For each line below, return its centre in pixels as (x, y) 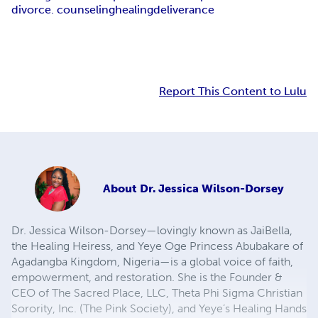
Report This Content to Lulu (233, 92)
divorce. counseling (63, 10)
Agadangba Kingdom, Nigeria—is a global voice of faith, (152, 262)
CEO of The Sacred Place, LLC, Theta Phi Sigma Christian (157, 293)
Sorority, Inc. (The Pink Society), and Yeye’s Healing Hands (159, 309)
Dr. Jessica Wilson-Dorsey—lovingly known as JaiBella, (152, 231)
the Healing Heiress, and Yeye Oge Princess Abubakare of (157, 246)
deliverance (184, 10)
